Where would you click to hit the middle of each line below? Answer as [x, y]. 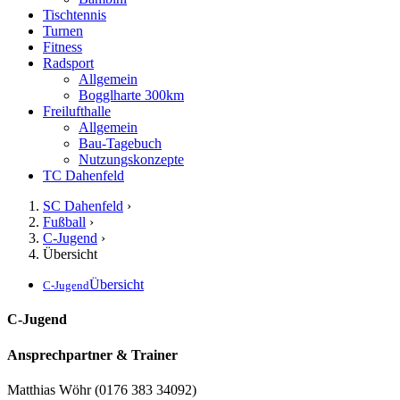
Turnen [63, 31]
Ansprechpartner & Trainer [92, 354]
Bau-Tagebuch [120, 143]
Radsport [68, 63]
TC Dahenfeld [83, 175]
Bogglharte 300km [131, 95]
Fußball [64, 222]
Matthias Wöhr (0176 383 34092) [102, 389]
